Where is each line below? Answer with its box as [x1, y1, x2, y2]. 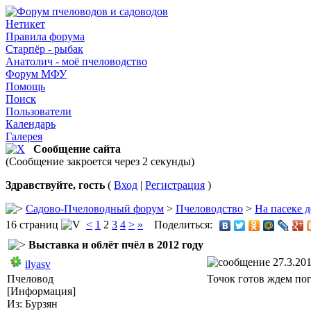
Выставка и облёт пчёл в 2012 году [28, 239, 203, 251]
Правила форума [6, 31, 85, 42]
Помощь [6, 81, 45, 92]
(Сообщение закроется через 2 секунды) [6, 155, 194, 167]
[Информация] [7, 285, 76, 297]
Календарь [6, 118, 56, 130]
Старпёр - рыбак [6, 43, 83, 55]
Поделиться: [154, 218, 215, 230]
